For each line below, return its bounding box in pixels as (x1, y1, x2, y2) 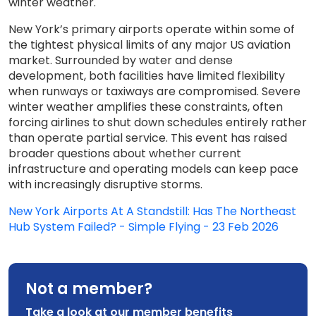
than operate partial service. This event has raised (8, 130, 287, 146)
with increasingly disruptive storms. (8, 176, 202, 193)
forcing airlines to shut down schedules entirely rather (8, 114, 307, 130)
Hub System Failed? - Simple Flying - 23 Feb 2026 (8, 219, 279, 235)
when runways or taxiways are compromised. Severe (8, 83, 300, 99)
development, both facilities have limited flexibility (8, 68, 285, 84)
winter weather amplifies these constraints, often (8, 99, 283, 115)
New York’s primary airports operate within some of (8, 21, 295, 37)
